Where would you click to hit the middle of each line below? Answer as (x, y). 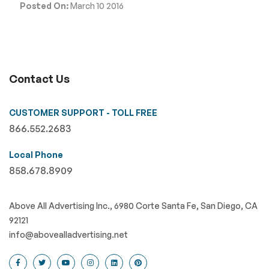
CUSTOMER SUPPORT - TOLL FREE (83, 113)
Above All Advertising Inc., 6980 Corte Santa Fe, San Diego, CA (133, 206)
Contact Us (39, 79)
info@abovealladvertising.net (68, 234)
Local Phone (36, 155)
